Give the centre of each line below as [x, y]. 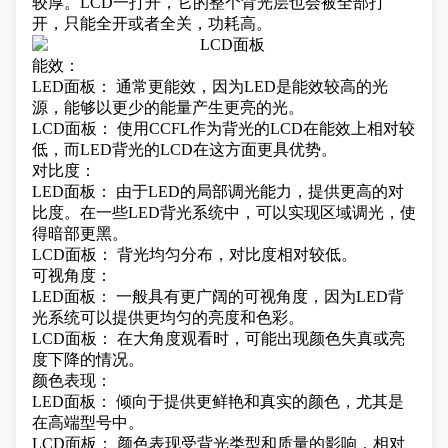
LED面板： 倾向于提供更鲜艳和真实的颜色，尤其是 [218, 401]
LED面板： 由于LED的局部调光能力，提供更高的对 [218, 191]
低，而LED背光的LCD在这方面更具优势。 [184, 149]
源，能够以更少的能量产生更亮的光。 [168, 107]
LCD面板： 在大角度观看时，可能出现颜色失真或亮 [218, 338]
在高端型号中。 [88, 422]
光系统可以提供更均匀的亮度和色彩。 [168, 317]
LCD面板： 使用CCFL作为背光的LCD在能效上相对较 [223, 128]
